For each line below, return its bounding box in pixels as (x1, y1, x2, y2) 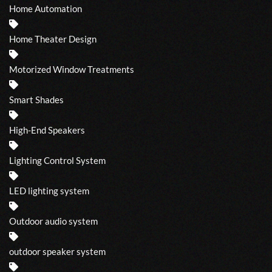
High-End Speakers (9, 124, 85, 135)
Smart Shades (9, 93, 64, 105)
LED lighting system (9, 185, 89, 196)
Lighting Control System (9, 154, 106, 166)
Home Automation (9, 2, 82, 14)
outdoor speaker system (9, 245, 106, 257)
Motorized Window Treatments (9, 63, 134, 75)
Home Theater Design (9, 33, 97, 44)
